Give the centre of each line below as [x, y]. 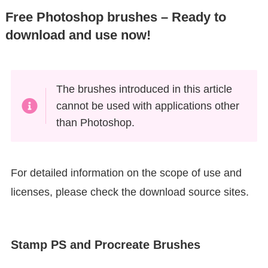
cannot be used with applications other [148, 106]
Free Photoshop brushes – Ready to [115, 18]
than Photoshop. [96, 122]
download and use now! [78, 36]
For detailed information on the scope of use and [126, 173]
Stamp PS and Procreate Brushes [105, 244]
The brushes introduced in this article [144, 89]
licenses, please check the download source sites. [130, 192]
